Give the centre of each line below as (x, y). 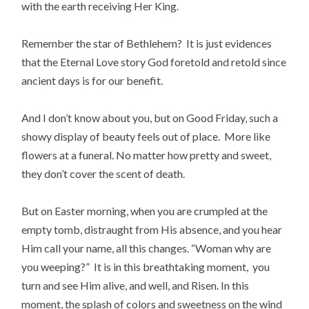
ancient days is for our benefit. (92, 80)
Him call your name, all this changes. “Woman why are (147, 248)
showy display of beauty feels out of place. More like (146, 136)
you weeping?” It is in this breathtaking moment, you (146, 267)
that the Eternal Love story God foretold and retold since (154, 61)
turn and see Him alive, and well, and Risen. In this (136, 286)
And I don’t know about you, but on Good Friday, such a (150, 117)
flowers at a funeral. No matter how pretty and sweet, (147, 154)
